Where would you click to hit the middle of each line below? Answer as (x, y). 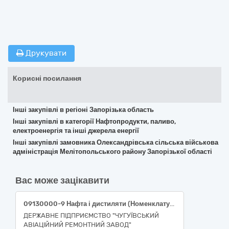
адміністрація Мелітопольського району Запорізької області (112, 152)
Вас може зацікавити (62, 180)
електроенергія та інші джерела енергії (76, 131)
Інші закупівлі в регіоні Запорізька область (83, 110)
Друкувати (45, 53)
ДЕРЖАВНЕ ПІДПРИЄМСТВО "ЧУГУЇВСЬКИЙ (91, 215)
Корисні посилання (47, 78)
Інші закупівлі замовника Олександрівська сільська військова (116, 142)
